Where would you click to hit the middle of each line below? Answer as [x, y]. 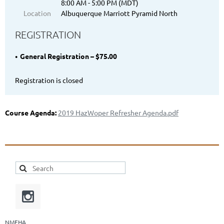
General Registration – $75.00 [68, 56]
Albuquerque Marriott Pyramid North [119, 13]
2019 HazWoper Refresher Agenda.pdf [118, 113]
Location [37, 13]
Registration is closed [49, 80]
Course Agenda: [31, 113]
